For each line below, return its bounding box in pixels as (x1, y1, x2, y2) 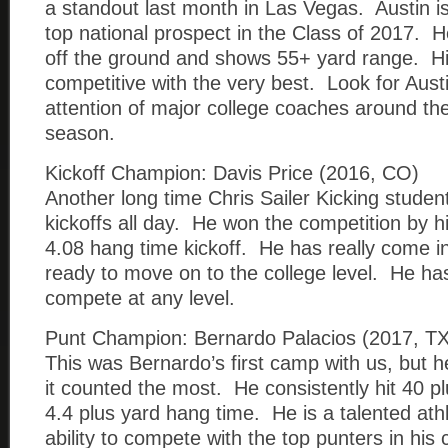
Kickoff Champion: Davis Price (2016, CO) (45, 162, 419, 184)
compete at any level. (45, 287, 235, 309)
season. (45, 122, 115, 144)
